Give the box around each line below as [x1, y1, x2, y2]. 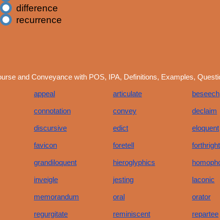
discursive [34, 124, 67, 132]
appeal [34, 89, 55, 98]
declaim [192, 107, 217, 115]
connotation [34, 107, 71, 115]
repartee [192, 210, 219, 218]
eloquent [192, 124, 219, 132]
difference [16, 2, 58, 13]
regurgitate [34, 210, 68, 218]
